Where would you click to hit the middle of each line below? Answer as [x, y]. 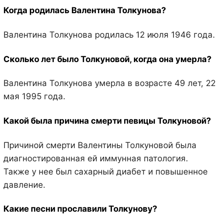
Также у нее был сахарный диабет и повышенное [105, 171]
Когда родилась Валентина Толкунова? [85, 11]
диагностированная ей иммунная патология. [96, 158]
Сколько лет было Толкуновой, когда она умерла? [107, 59]
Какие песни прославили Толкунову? [80, 209]
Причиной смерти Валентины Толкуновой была [100, 145]
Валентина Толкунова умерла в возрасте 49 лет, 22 [109, 83]
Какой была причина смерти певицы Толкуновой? [107, 120]
